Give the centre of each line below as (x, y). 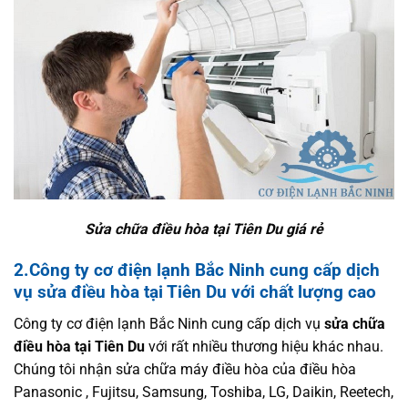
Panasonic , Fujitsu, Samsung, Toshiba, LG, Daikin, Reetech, (204, 392)
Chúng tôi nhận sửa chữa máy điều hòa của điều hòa (185, 369)
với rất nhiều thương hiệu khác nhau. (264, 346)
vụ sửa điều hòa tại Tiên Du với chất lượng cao (195, 292)
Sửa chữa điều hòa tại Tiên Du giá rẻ (204, 229)
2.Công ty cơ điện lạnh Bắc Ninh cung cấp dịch (197, 270)
